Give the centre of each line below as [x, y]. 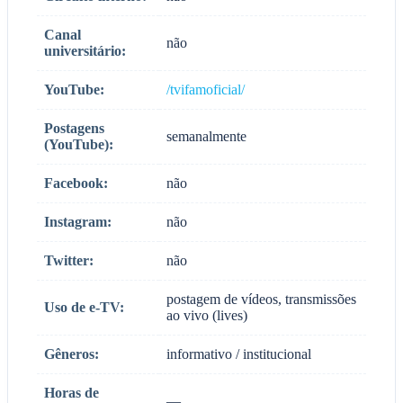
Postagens [74, 128]
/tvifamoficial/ [206, 89]
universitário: [85, 50]
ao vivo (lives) [207, 315]
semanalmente [206, 136]
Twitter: [69, 260]
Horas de [72, 392]
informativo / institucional [239, 354]
